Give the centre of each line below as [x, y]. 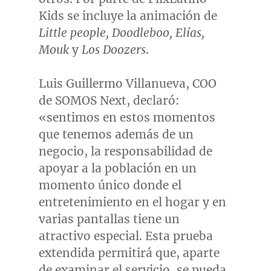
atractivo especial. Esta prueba [126, 236]
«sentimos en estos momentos [127, 117]
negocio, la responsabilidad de [125, 151]
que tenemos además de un [116, 134]
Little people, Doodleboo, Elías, [121, 32]
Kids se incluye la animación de [128, 15]
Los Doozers [113, 49]
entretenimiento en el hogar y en [132, 202]
